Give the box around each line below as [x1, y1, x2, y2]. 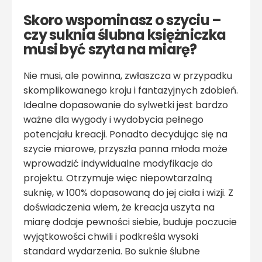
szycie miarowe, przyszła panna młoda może [23, 142, 227, 156]
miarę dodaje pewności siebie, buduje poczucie [23, 215, 237, 229]
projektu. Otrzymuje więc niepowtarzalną [23, 171, 212, 185]
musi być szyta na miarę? [23, 40, 197, 60]
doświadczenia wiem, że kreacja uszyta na [23, 201, 215, 215]
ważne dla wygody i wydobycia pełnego [23, 113, 204, 127]
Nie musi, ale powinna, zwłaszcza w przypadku [23, 69, 232, 83]
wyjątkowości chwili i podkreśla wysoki [23, 230, 198, 244]
